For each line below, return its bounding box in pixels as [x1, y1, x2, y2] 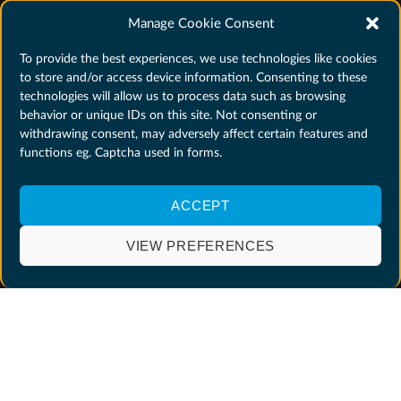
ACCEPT [171, 197, 230, 213]
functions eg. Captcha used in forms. [20, 147, 222, 159]
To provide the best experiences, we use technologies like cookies [20, 53, 377, 65]
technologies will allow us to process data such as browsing [20, 90, 346, 103]
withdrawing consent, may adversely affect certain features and [20, 128, 368, 141]
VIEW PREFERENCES [125, 237, 276, 253]
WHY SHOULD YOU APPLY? [63, 359, 338, 389]
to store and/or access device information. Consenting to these [20, 72, 367, 84]
